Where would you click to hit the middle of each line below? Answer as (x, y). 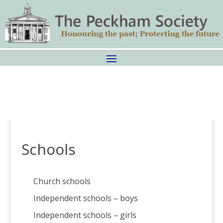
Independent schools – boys (85, 198)
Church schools (62, 181)
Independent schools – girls (85, 215)
